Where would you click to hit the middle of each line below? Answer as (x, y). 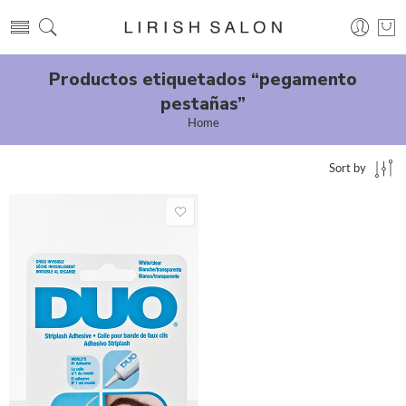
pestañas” (203, 104)
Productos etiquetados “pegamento (203, 79)
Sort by (348, 169)
